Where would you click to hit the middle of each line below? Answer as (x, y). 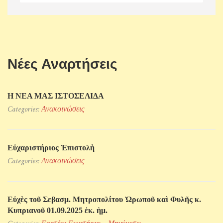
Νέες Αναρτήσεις (62, 64)
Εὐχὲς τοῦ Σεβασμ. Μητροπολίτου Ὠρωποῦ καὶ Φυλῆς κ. (104, 200)
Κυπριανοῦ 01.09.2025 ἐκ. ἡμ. (57, 211)
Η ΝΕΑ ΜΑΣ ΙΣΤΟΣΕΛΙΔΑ (56, 96)
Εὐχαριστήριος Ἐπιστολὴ (51, 148)
